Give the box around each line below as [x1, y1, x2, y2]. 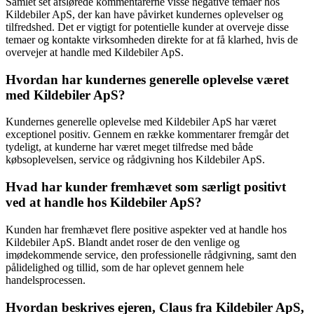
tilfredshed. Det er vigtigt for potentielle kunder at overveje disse [6, 20, 289, 33]
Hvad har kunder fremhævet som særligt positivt [6, 179, 286, 195]
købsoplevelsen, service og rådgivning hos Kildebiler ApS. [6, 153, 265, 166]
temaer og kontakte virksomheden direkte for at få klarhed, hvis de [6, 33, 298, 46]
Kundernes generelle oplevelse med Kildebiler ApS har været [6, 116, 276, 128]
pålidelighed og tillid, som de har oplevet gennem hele [6, 261, 244, 273]
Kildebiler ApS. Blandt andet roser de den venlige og [6, 235, 240, 248]
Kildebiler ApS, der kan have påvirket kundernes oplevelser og [6, 8, 283, 20]
